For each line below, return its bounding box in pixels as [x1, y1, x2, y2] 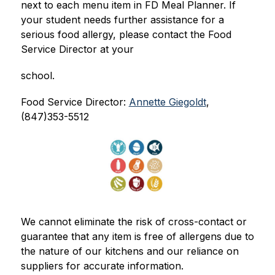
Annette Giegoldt [128, 96, 206, 109]
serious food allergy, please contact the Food [20, 28, 231, 41]
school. [20, 69, 55, 82]
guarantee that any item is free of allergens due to [20, 230, 254, 243]
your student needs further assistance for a [20, 14, 224, 26]
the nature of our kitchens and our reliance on [20, 245, 239, 258]
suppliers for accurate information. [20, 260, 184, 273]
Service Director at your [20, 43, 134, 56]
